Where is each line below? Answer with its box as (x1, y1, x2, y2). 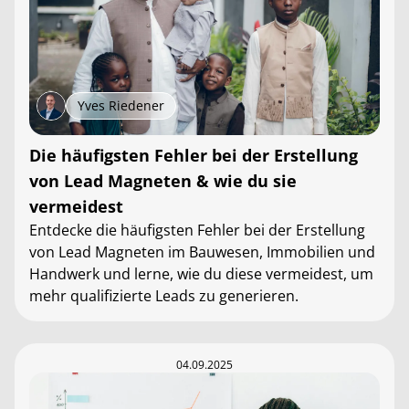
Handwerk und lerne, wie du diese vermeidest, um (29, 264, 373, 284)
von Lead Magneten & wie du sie (29, 170, 297, 192)
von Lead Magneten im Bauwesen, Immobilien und (29, 242, 375, 262)
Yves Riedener (78, 97, 164, 114)
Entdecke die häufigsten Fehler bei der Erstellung (29, 220, 365, 240)
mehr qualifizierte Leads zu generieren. (29, 286, 299, 306)
